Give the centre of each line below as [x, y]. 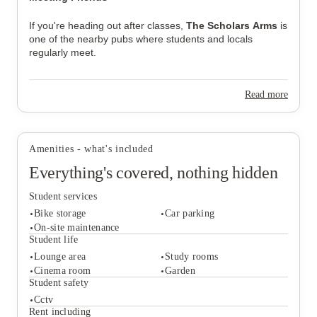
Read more [266, 94]
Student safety [59, 283]
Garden [180, 271]
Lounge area [60, 257]
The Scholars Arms [232, 25]
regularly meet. [63, 52]
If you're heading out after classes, [108, 25]
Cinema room [63, 271]
